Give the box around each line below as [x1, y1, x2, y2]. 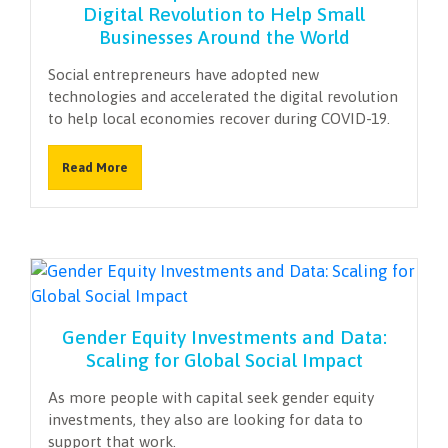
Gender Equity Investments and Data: [61, 326, 387, 349]
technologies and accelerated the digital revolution [48, 87, 398, 105]
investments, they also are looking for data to [48, 411, 363, 429]
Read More [61, 159, 128, 175]
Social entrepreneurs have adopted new [48, 65, 319, 83]
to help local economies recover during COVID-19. [48, 109, 390, 127]
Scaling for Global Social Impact [85, 349, 363, 372]
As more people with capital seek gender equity [48, 389, 374, 407]
